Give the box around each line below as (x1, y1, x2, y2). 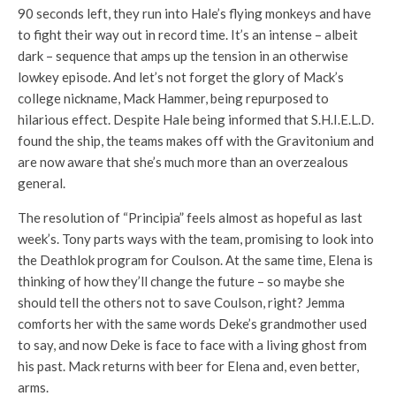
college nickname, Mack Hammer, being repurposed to (18, 90, 329, 107)
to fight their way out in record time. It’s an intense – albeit (18, 27, 358, 43)
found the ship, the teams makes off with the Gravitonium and (18, 133, 374, 149)
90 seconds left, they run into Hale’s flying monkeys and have (18, 5, 371, 22)
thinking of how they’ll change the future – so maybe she (18, 273, 345, 290)
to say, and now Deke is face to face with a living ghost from (18, 337, 367, 354)
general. (18, 175, 65, 192)
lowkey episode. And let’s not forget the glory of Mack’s (18, 69, 344, 86)
